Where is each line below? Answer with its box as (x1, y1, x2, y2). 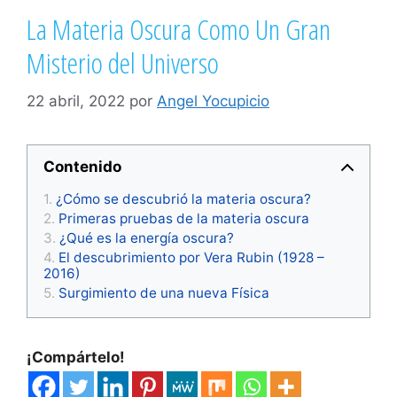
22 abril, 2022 (27, 91, 125, 110)
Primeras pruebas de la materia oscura (58, 209, 309, 227)
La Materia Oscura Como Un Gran (27, 10, 331, 49)
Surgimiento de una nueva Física (58, 284, 269, 301)
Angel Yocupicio (157, 91, 269, 110)
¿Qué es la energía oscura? (59, 229, 234, 246)
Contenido (43, 158, 121, 176)
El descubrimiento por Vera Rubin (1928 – (58, 248, 324, 266)
